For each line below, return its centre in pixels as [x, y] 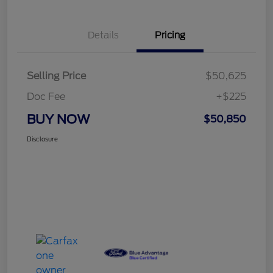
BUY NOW [58, 119]
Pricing [170, 35]
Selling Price [56, 76]
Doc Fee [46, 96]
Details [103, 35]
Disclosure [42, 139]
